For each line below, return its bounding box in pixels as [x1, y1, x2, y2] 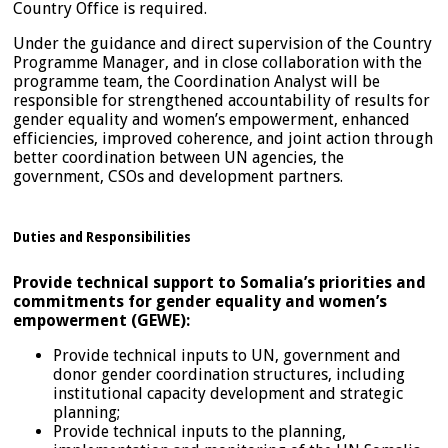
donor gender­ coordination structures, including [53, 364, 405, 384]
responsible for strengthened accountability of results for [13, 90, 430, 110]
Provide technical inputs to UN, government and [53, 345, 401, 365]
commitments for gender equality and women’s [13, 291, 387, 311]
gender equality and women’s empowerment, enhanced [13, 109, 410, 129]
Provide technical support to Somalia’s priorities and [13, 272, 426, 292]
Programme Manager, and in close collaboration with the [13, 52, 422, 72]
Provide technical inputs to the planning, [53, 421, 346, 441]
